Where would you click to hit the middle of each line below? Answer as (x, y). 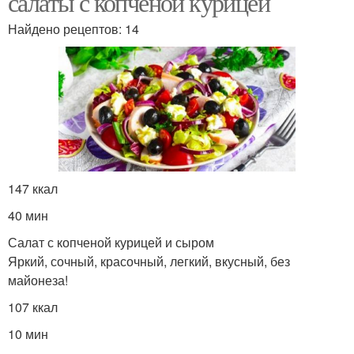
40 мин (28, 215)
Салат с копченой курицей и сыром (111, 242)
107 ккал (33, 307)
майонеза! (38, 280)
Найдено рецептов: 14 (73, 28)
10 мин (28, 333)
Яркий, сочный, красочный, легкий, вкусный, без (149, 261)
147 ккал (33, 188)
